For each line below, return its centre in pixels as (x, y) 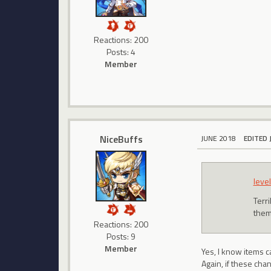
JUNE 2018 (219, 138)
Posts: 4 (121, 52)
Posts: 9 (121, 236)
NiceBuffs (121, 139)
